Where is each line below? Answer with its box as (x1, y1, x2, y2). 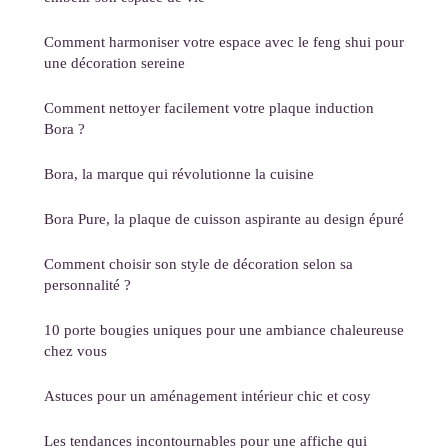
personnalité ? (44, 276, 131, 294)
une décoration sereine (44, 54, 185, 72)
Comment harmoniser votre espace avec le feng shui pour (44, 33, 404, 51)
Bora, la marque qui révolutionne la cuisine (44, 165, 314, 183)
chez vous (44, 342, 107, 360)
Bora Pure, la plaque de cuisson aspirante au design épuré (44, 210, 404, 228)
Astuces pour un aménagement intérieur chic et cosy (44, 387, 371, 405)
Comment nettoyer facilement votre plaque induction (44, 99, 374, 117)
